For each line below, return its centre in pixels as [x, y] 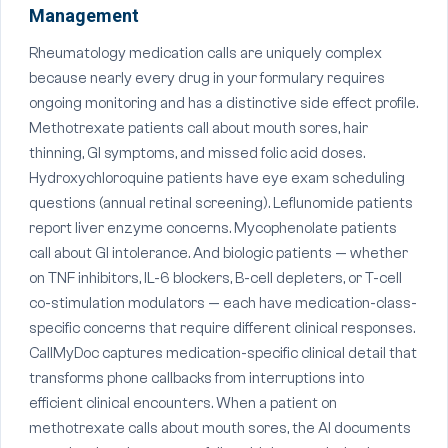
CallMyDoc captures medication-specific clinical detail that [223, 353]
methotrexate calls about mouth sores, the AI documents [220, 428]
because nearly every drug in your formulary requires [207, 78]
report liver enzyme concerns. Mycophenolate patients [213, 228]
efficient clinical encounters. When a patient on [183, 403]
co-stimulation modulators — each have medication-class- [223, 303]
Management [84, 15]
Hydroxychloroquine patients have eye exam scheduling [217, 178]
